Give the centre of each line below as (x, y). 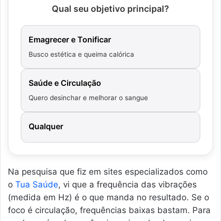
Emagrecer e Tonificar (70, 39)
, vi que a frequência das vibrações (128, 184)
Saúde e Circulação (65, 83)
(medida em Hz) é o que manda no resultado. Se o (109, 197)
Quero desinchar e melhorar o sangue (88, 97)
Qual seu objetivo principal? (110, 8)
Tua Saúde (37, 184)
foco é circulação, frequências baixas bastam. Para (109, 210)
